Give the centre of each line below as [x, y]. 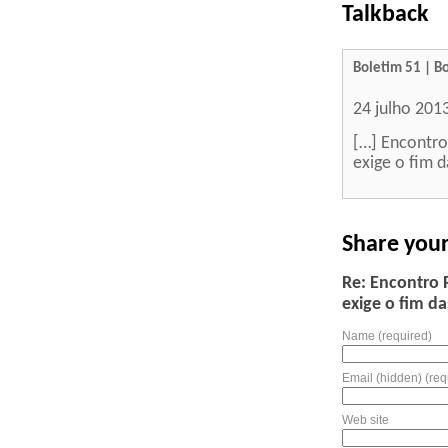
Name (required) [387, 335]
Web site [365, 419]
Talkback [385, 14]
